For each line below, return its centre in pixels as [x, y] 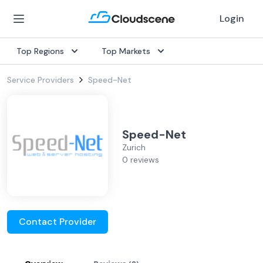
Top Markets [126, 51]
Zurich [134, 147]
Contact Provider [58, 222]
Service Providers [41, 80]
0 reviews [141, 160]
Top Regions [40, 51]
